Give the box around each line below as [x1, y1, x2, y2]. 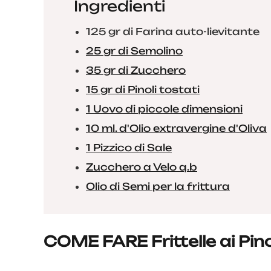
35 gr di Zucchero [86, 64, 186, 76]
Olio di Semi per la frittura [86, 180, 230, 192]
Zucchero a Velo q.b [86, 161, 197, 173]
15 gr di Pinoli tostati [86, 83, 200, 96]
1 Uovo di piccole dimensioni [86, 103, 243, 115]
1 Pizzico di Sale [86, 142, 172, 154]
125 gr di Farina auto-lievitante [86, 25, 260, 38]
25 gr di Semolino [86, 45, 183, 57]
